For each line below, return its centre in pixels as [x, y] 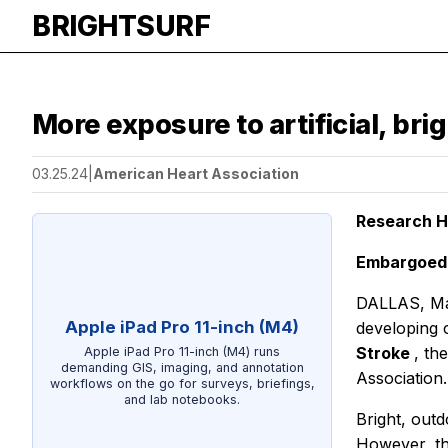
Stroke [385, 352]
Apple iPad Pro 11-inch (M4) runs [182, 351]
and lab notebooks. [182, 399]
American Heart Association [196, 174]
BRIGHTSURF [121, 26]
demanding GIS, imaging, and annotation [182, 367]
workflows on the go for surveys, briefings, [182, 383]
